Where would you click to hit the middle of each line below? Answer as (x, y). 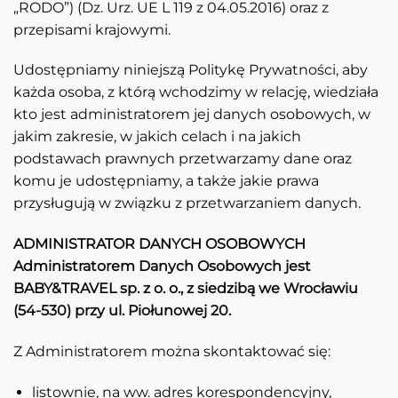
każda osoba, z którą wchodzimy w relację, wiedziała (196, 92)
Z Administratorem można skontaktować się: (172, 351)
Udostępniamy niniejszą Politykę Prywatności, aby (191, 70)
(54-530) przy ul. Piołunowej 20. (122, 311)
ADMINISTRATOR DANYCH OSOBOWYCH (159, 244)
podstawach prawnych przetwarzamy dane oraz (183, 159)
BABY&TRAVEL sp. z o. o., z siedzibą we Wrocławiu (186, 289)
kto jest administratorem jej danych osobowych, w (192, 115)
